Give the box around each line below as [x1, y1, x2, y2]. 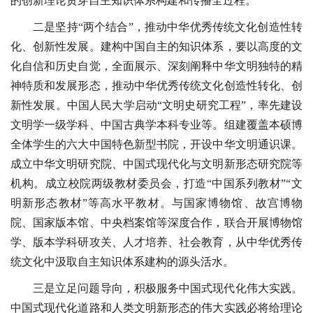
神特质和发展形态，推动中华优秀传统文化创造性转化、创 [10, 80, 303, 92]
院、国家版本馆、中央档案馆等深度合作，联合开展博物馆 [10, 217, 303, 229]
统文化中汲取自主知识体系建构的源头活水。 [10, 256, 234, 268]
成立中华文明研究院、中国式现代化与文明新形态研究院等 [10, 158, 303, 170]
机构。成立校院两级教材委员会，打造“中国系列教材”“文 [10, 177, 303, 190]
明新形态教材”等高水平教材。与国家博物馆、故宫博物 [10, 197, 303, 210]
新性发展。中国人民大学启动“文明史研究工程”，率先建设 [10, 99, 303, 112]
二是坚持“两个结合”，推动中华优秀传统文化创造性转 [33, 21, 303, 34]
